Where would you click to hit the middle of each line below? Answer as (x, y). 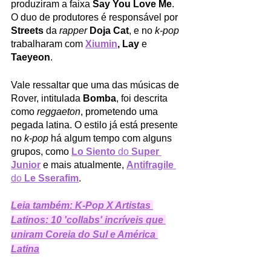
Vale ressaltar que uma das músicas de (96, 85)
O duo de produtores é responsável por (96, 17)
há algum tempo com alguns (111, 138)
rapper (73, 30)
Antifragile (150, 165)
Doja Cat (109, 30)
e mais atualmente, (83, 165)
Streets (27, 30)
